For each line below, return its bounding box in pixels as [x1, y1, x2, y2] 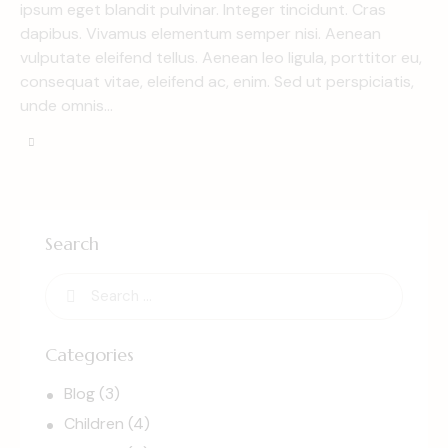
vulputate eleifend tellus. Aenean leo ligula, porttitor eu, [20, 47, 422, 69]
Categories [45, 342, 134, 366]
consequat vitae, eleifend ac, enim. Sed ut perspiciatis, [20, 71, 414, 93]
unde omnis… [20, 95, 113, 117]
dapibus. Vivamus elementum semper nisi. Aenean [20, 23, 381, 45]
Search [45, 231, 99, 255]
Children [64, 413, 125, 435]
